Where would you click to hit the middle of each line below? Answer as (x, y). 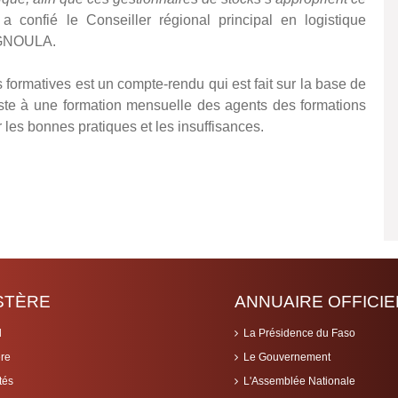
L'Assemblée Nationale (299, 382)
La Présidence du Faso (299, 334)
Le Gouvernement (287, 358)
